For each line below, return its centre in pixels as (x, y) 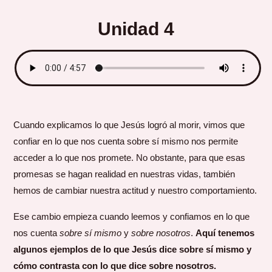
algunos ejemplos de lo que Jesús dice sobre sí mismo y (133, 249)
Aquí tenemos (225, 233)
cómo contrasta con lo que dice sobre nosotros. (115, 265)
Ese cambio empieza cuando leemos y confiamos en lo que (132, 216)
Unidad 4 (136, 29)
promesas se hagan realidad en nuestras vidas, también (124, 174)
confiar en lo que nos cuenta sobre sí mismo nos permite (126, 141)
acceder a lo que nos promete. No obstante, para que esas (130, 158)
